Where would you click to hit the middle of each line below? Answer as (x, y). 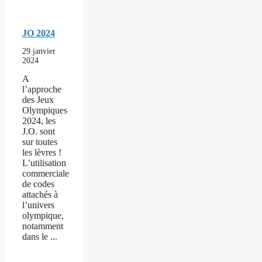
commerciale (46, 174)
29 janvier (39, 51)
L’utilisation (44, 163)
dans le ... (40, 237)
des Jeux (38, 100)
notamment (43, 226)
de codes (38, 184)
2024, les (39, 121)
